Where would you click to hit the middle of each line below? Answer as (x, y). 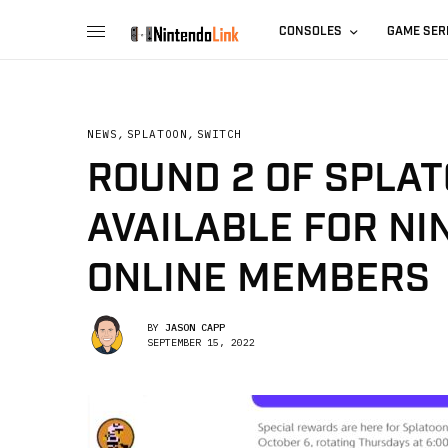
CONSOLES (311, 31)
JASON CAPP (195, 327)
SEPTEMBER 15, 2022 (201, 342)
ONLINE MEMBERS (258, 279)
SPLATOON (157, 134)
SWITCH (219, 134)
